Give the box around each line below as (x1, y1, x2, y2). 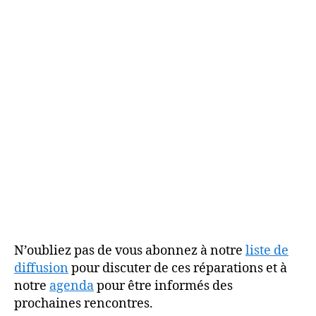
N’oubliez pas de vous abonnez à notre (14, 243, 245, 259)
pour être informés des (94, 278, 233, 294)
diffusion (14, 260, 68, 276)
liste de (245, 243, 288, 259)
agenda (49, 278, 94, 294)
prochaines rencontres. (14, 296, 153, 312)
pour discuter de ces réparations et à (68, 260, 287, 276)
